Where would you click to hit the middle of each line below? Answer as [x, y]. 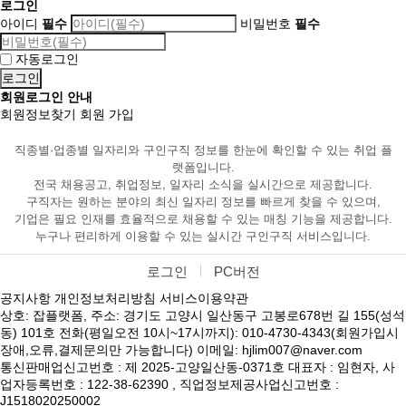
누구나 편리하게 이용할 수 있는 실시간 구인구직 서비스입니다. [203, 237]
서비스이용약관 [204, 299]
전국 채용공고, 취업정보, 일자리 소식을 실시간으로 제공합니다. [203, 185]
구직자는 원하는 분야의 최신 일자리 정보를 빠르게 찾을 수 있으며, [203, 202]
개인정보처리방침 [105, 299]
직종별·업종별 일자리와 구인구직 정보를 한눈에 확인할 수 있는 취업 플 [203, 150]
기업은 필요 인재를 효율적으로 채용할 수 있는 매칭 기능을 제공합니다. [203, 219]
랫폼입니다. [203, 168]
